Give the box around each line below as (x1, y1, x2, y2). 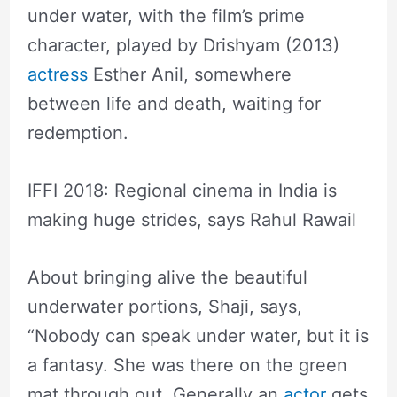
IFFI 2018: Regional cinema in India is (27, 179, 337, 201)
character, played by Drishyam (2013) (27, 34, 339, 56)
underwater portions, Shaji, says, (27, 295, 302, 317)
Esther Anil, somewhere (87, 63, 292, 85)
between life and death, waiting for (27, 92, 321, 114)
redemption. (27, 121, 134, 144)
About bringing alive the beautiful (27, 266, 307, 288)
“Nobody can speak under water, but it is (27, 324, 369, 346)
